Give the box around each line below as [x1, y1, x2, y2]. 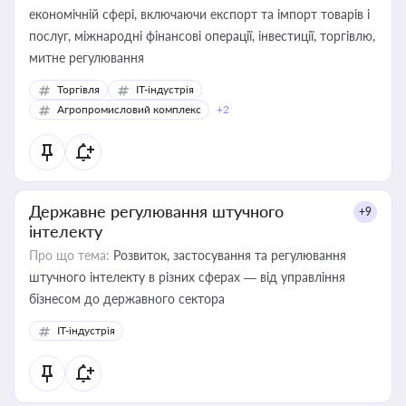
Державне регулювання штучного [29, 201, 284, 221]
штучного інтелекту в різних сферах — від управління [29, 269, 345, 285]
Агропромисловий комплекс [57, 102, 201, 116]
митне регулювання [29, 50, 144, 65]
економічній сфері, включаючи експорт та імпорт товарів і [29, 6, 370, 22]
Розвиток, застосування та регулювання [110, 247, 346, 263]
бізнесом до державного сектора [29, 291, 225, 306]
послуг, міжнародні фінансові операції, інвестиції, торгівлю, [29, 28, 375, 43]
